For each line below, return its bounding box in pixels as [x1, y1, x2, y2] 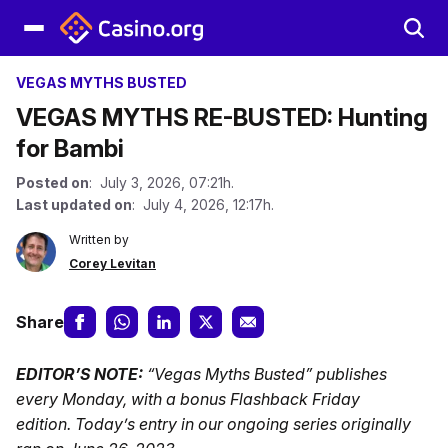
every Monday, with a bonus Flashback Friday [16, 389, 360, 409]
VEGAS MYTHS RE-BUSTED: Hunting [16, 103, 428, 132]
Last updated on [16, 196, 132, 213]
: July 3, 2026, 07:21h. [89, 174, 234, 191]
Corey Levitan [69, 256, 156, 271]
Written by [69, 232, 129, 247]
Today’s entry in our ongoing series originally [75, 414, 411, 434]
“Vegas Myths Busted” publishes [147, 364, 387, 384]
